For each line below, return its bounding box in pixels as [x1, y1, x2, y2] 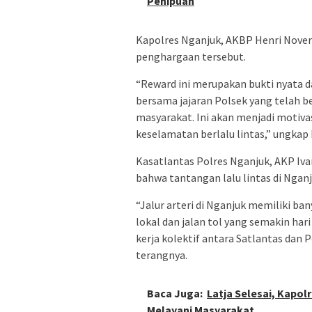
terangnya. [136, 247, 187, 262]
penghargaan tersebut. [136, 49, 246, 63]
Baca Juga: [147, 286, 203, 300]
